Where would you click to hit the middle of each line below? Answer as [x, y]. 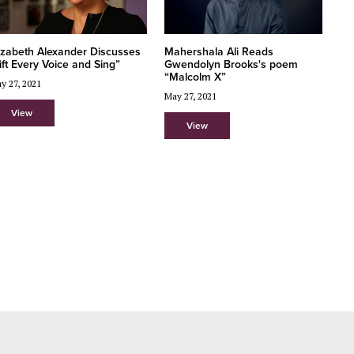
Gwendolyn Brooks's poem [231, 64]
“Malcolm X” [195, 77]
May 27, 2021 [190, 96]
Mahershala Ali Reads [218, 51]
